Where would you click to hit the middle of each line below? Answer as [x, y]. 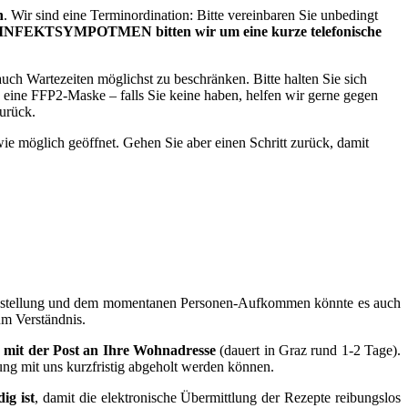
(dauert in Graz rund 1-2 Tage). [311, 351]
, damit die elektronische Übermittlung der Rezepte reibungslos [218, 398]
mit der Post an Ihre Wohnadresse [112, 351]
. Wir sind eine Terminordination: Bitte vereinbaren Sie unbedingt [191, 15]
